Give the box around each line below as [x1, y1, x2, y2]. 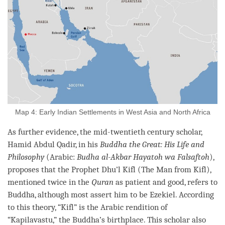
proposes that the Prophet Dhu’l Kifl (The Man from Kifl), [8, 164, 211, 174]
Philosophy [8, 152, 44, 162]
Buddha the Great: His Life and [100, 139, 204, 149]
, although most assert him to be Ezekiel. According [35, 189, 214, 199]
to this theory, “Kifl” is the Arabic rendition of [8, 202, 167, 212]
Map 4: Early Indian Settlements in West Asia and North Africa [15, 107, 210, 116]
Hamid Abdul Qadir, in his [8, 139, 100, 149]
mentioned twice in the [8, 177, 91, 187]
